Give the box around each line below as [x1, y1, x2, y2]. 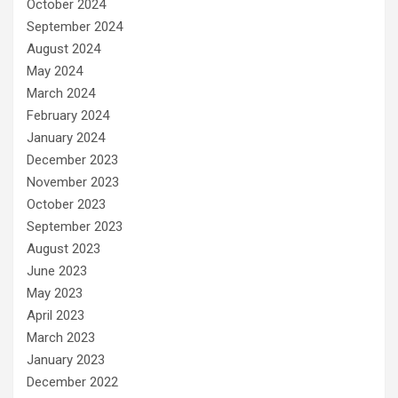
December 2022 [27, 374, 118, 390]
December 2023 [27, 152, 118, 168]
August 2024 [27, 41, 100, 57]
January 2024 [27, 130, 105, 146]
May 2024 [27, 63, 83, 79]
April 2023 [27, 307, 84, 323]
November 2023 [27, 174, 119, 190]
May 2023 [27, 285, 83, 301]
